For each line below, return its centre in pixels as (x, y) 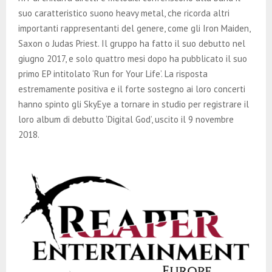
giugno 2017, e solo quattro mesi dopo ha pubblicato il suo (133, 59)
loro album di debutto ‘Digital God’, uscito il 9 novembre (126, 120)
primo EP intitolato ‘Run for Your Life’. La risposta (113, 74)
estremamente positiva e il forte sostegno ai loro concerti (132, 89)
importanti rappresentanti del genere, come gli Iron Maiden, (134, 29)
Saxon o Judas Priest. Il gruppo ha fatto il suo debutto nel (132, 44)
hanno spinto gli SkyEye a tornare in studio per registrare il (134, 104)
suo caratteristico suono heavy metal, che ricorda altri (124, 13)
